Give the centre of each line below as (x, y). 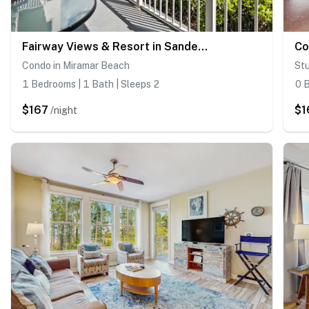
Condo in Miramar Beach (76, 65)
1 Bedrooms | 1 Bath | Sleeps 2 (91, 84)
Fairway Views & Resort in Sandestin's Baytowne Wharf (203, 46)
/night (64, 110)
